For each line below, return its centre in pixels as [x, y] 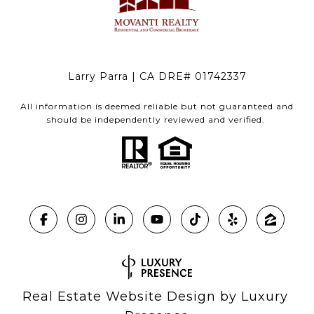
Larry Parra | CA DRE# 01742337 [157, 77]
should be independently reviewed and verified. [157, 120]
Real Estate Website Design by [131, 297]
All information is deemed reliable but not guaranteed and [157, 107]
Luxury [266, 297]
